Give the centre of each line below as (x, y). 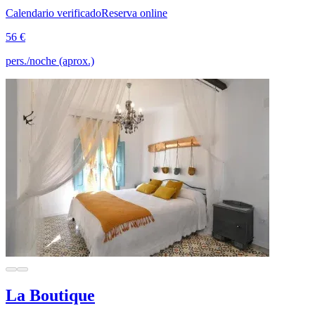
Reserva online (134, 13)
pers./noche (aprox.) (50, 61)
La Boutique (50, 296)
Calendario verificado (53, 13)
